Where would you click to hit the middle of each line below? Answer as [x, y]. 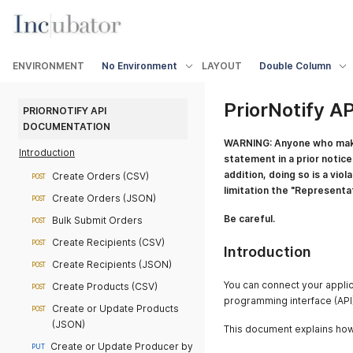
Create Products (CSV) [105, 286]
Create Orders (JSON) [104, 198]
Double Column [295, 66]
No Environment [139, 66]
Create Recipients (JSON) [112, 264]
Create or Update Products [116, 308]
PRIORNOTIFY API [65, 111]
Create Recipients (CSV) [109, 242]
